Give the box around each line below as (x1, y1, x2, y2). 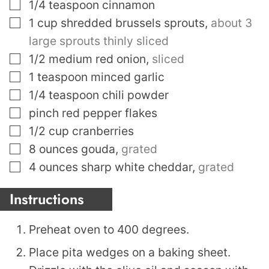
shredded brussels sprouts (61, 16, 205, 31)
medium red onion (49, 52, 146, 67)
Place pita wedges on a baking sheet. (29, 245, 231, 260)
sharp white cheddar (81, 160, 192, 175)
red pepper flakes (62, 106, 157, 121)
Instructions (10, 189, 88, 210)
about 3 (211, 16, 252, 31)
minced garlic (91, 70, 165, 85)
